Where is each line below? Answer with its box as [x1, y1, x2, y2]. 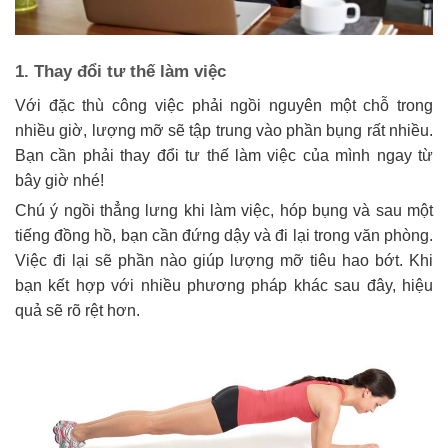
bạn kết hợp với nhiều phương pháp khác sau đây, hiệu [15, 277, 433, 295]
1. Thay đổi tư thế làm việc [15, 61, 226, 81]
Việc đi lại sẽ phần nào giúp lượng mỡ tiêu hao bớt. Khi [15, 252, 433, 270]
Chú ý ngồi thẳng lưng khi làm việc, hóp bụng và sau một [15, 202, 433, 220]
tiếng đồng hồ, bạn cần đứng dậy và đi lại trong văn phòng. [15, 227, 433, 245]
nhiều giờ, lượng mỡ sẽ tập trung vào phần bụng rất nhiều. [15, 122, 433, 140]
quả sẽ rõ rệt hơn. [15, 302, 140, 320]
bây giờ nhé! [15, 172, 104, 190]
